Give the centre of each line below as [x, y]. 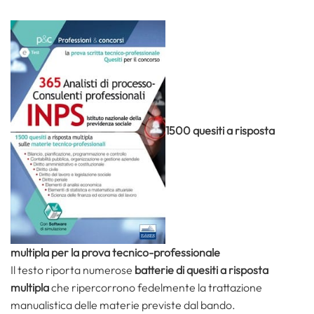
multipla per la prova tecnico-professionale [115, 252]
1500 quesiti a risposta [220, 131]
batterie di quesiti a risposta [202, 269]
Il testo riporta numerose [73, 269]
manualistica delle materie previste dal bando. [123, 305]
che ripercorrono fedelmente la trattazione [157, 287]
